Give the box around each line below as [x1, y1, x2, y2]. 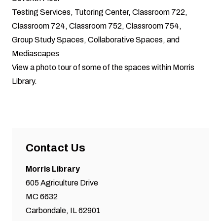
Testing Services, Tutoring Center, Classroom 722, [12, 7, 187, 16]
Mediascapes [12, 49, 59, 58]
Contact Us [26, 142, 85, 154]
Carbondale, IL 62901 [26, 206, 101, 215]
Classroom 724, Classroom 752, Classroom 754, [12, 21, 182, 30]
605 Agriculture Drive [26, 178, 98, 187]
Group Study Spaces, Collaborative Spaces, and [12, 35, 180, 44]
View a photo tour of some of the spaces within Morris [12, 63, 194, 72]
